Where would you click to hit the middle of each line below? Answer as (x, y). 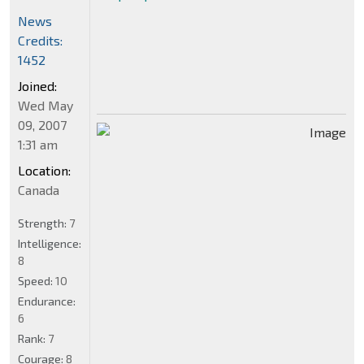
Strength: (43, 223)
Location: (44, 171)
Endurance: (47, 301)
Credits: (40, 41)
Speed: (37, 281)
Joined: (37, 86)
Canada (39, 190)
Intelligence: (50, 244)
